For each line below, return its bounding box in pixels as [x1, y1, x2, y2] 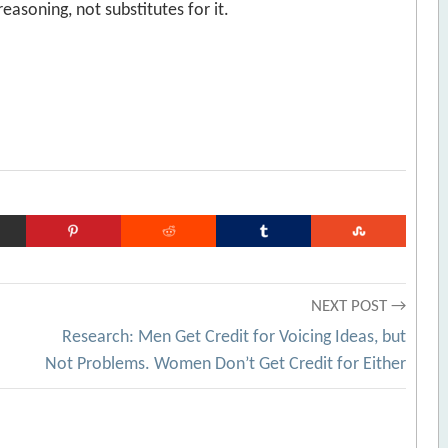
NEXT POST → [311, 298, 407, 315]
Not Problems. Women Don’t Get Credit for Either [45, 355, 407, 374]
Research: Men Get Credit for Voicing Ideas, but [62, 328, 407, 347]
